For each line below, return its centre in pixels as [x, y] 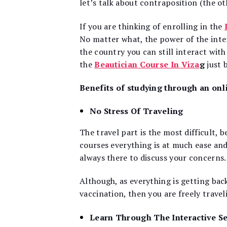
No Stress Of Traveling [137, 111]
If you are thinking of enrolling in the [152, 26]
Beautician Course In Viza [147, 64]
